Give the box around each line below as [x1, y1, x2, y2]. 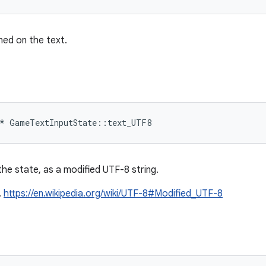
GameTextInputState [9, 117, 97, 128]
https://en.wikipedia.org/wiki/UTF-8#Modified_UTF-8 [4, 188, 223, 199]
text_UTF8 [107, 117, 151, 128]
